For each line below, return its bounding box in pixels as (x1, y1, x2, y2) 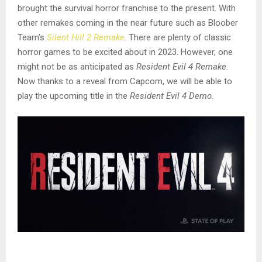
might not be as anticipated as (18, 61, 136, 72)
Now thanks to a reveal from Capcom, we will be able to (18, 75, 232, 87)
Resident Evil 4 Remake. (136, 61, 229, 72)
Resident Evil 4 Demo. (130, 90, 216, 101)
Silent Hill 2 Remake (47, 32, 125, 43)
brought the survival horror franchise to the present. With (18, 2, 236, 13)
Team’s (18, 32, 47, 43)
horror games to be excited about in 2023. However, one (18, 46, 233, 57)
